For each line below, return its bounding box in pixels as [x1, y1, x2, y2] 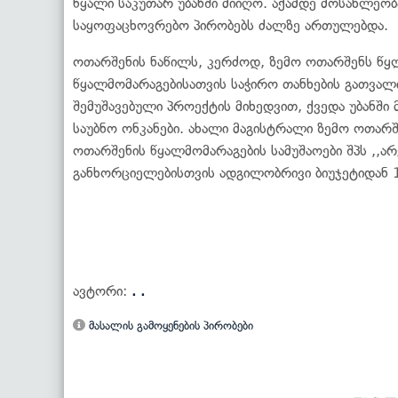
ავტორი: [73, 282, 131, 299]
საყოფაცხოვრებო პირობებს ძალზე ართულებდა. [73, 16, 388, 34]
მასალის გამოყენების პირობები [85, 318, 253, 332]
